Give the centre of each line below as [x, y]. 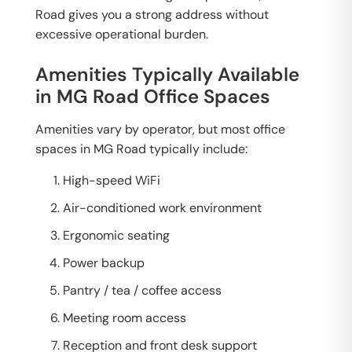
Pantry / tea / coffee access [142, 290]
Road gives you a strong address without [152, 15]
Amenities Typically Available [167, 74]
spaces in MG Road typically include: [141, 149]
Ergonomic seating [116, 235]
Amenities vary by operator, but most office [160, 129]
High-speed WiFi [112, 180]
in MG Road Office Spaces [153, 96]
